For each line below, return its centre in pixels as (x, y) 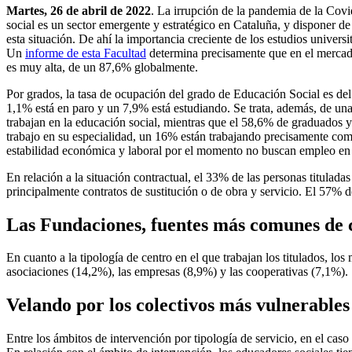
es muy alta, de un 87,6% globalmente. (102, 67)
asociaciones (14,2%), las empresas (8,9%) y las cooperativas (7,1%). (177, 272)
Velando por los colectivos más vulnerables (178, 305)
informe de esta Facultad (86, 53)
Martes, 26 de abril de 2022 (79, 10)
